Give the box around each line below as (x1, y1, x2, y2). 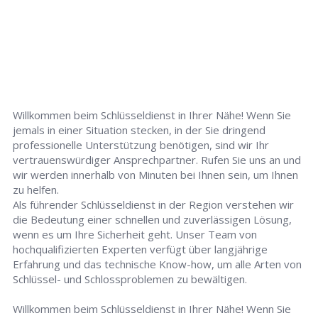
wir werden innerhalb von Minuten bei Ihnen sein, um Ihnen (13, 168, 299, 182)
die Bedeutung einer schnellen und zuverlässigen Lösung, (13, 212, 292, 226)
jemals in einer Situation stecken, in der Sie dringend (13, 123, 266, 137)
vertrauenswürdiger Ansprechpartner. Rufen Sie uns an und (13, 153, 302, 167)
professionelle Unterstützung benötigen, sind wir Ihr (13, 138, 270, 152)
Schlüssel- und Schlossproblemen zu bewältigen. (13, 272, 248, 286)
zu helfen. (13, 182, 60, 197)
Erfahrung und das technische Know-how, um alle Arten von (13, 257, 302, 271)
